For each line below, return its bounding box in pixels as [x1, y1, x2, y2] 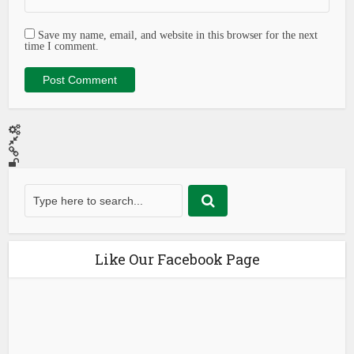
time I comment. [24, 40, 100, 51]
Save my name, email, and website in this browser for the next [38, 29, 318, 40]
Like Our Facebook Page [94, 250, 260, 269]
